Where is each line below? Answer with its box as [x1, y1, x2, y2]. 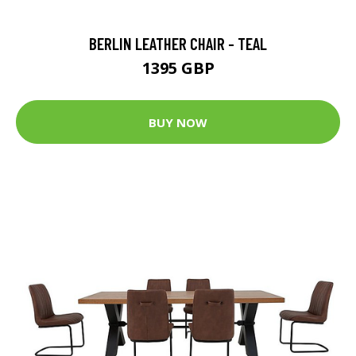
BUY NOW [149, 114, 207, 130]
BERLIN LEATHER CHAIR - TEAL [89, 33, 267, 54]
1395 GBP [141, 57, 215, 79]
